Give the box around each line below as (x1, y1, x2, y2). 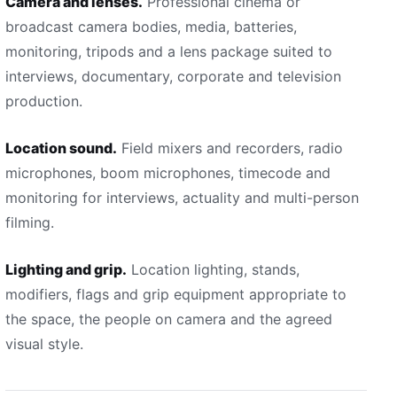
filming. (5, 214, 54, 231)
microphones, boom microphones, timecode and (5, 164, 331, 182)
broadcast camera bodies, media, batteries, (5, 18, 297, 35)
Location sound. (5, 139, 117, 157)
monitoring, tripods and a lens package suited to (5, 43, 332, 60)
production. (5, 92, 82, 110)
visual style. (5, 335, 83, 353)
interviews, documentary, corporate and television (5, 67, 341, 85)
